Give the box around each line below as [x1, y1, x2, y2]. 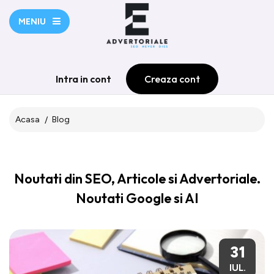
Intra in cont [56, 72, 111, 85]
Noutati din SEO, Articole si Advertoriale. [13, 169, 261, 187]
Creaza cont [144, 72, 200, 85]
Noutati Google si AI [75, 189, 199, 207]
